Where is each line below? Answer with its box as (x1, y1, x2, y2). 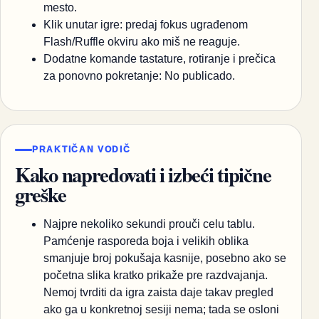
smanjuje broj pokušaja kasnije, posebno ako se (43, 252, 286, 265)
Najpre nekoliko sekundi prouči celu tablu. (43, 218, 255, 231)
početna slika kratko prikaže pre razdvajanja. (43, 269, 268, 282)
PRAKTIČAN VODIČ (32, 145, 131, 155)
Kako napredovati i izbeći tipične (15, 159, 271, 190)
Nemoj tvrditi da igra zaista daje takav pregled (43, 286, 273, 299)
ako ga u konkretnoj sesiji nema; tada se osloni (43, 303, 279, 316)
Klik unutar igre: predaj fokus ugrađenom (43, 18, 248, 31)
